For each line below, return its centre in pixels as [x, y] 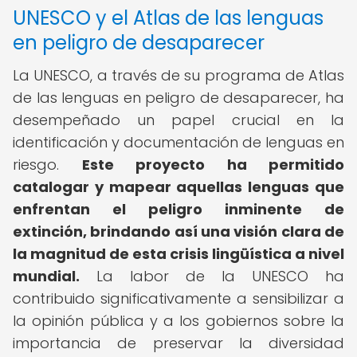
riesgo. [47, 165]
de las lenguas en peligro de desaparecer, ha [178, 98]
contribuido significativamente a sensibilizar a [178, 298]
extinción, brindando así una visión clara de [178, 231]
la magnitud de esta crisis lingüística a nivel [178, 254]
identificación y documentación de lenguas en [178, 142]
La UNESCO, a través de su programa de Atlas [178, 75]
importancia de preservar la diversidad [178, 343]
